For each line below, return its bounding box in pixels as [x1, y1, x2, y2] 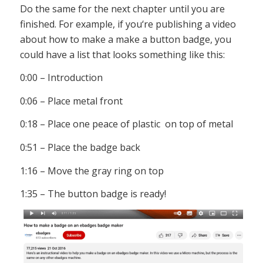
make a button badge [113, 32, 210, 46]
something [136, 48, 187, 61]
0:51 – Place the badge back [19, 141, 140, 154]
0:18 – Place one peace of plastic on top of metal [19, 117, 233, 131]
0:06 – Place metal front [19, 94, 123, 107]
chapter [130, 2, 167, 15]
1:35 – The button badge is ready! [19, 187, 166, 201]
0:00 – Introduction [19, 71, 103, 85]
